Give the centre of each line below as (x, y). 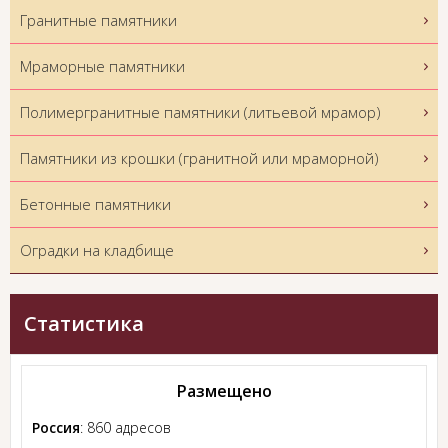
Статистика (84, 324)
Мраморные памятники (102, 66)
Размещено (224, 391)
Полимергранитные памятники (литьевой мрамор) (200, 112)
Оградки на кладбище (97, 250)
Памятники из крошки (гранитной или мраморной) (199, 158)
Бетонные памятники (95, 204)
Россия (56, 428)
